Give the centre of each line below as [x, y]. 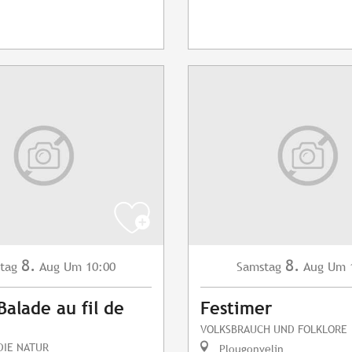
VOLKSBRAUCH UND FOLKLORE [274, 329]
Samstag [259, 267]
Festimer [236, 309]
